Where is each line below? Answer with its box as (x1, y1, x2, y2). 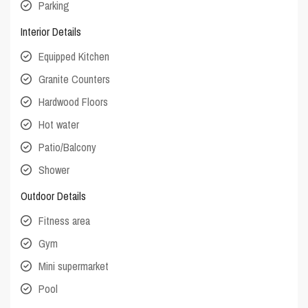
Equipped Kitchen (38, 48, 110, 64)
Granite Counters (38, 71, 111, 87)
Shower (38, 162, 70, 177)
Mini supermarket (38, 258, 109, 274)
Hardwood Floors (38, 93, 109, 109)
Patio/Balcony (38, 139, 97, 155)
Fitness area (38, 212, 91, 228)
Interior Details (21, 23, 82, 39)
